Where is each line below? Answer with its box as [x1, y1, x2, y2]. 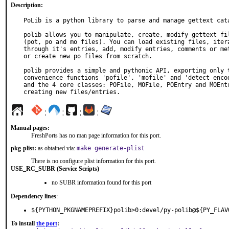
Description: [11, 2, 43, 9]
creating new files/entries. [24, 88, 120, 96]
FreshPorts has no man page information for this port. [31, 132, 161, 139]
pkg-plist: [11, 145, 36, 152]
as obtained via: [36, 145, 77, 152]
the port [36, 220, 57, 227]
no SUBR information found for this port [52, 179, 151, 186]
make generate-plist [77, 145, 145, 152]
